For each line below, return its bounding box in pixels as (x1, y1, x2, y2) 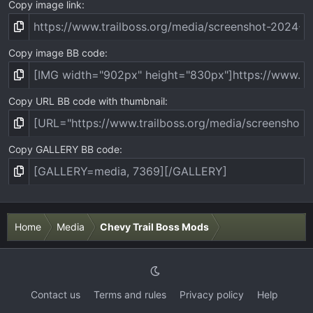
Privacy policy (179, 288, 244, 300)
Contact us (30, 288, 80, 300)
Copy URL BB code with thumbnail (8, 94, 165, 107)
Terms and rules (93, 288, 166, 300)
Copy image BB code (8, 46, 105, 59)
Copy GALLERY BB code (8, 143, 119, 155)
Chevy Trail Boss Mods (100, 220, 209, 233)
